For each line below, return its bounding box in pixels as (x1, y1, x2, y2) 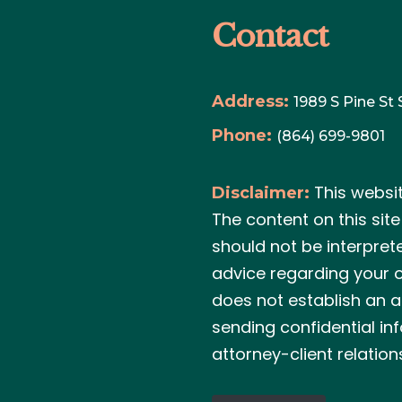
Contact (212, 16, 329, 55)
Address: (212, 91, 290, 111)
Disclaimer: (212, 182, 310, 203)
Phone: (212, 125, 273, 145)
